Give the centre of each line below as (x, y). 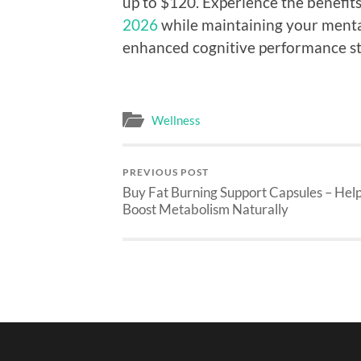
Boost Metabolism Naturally (205, 210)
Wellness (176, 120)
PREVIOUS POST (166, 172)
